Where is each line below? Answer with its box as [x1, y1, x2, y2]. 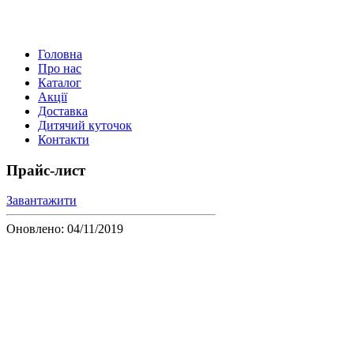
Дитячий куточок [38, 118, 132, 132]
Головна [38, 47, 82, 61]
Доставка [38, 104, 88, 118]
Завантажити [6, 194, 77, 208]
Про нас [38, 61, 81, 75]
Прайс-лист [6, 161, 85, 179]
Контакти [38, 132, 89, 146]
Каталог [38, 75, 81, 89]
